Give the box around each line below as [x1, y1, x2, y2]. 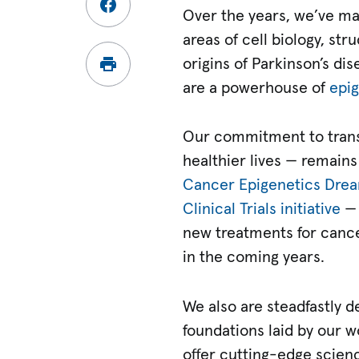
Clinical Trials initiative [183, 201, 341, 218]
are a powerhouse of [183, 79, 330, 96]
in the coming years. [183, 249, 325, 266]
